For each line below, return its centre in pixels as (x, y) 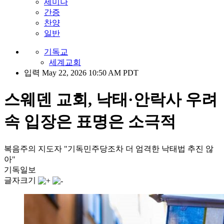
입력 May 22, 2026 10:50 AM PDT (81, 73)
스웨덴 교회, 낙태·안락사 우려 (111, 100)
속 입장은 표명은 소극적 (90, 122)
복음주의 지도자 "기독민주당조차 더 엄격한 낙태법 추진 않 (109, 148)
